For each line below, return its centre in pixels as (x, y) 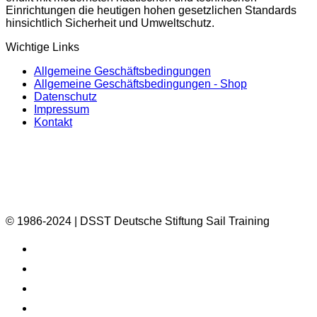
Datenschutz (65, 96)
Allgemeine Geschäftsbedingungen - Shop (140, 83)
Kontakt (53, 122)
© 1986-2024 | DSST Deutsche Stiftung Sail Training (138, 221)
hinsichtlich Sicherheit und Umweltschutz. (110, 23)
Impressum (62, 109)
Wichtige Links (42, 47)
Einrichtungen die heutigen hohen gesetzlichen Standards (151, 10)
